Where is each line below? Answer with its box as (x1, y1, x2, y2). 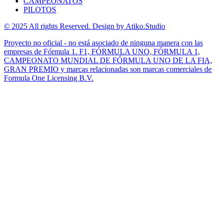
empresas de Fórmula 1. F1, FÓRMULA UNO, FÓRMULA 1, (4, 47, 200, 56)
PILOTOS (23, 5, 56, 14)
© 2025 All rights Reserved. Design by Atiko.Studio (4, 22, 165, 30)
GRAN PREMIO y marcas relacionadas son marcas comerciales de (4, 65, 212, 73)
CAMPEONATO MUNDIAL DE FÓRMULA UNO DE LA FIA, (4, 56, 212, 65)
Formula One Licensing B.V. (4, 73, 93, 82)
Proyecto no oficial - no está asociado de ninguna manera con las (4, 38, 203, 47)
